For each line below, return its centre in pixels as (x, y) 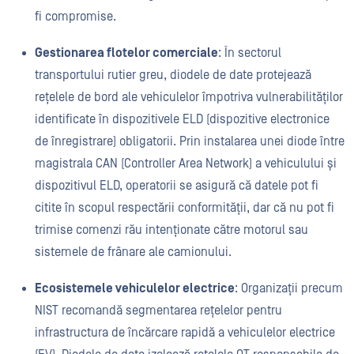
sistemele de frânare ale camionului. (133, 252)
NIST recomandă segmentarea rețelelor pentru (158, 311)
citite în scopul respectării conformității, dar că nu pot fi (185, 208)
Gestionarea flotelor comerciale (126, 53)
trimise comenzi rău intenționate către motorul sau (171, 230)
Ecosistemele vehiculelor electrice (135, 288)
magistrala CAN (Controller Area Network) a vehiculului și (186, 164)
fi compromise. (75, 17)
